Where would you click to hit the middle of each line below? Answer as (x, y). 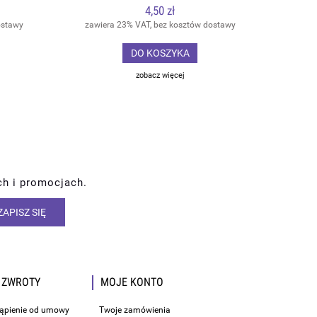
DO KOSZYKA (160, 53)
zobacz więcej (160, 76)
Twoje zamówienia (135, 310)
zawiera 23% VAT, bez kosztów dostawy (160, 25)
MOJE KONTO (132, 282)
